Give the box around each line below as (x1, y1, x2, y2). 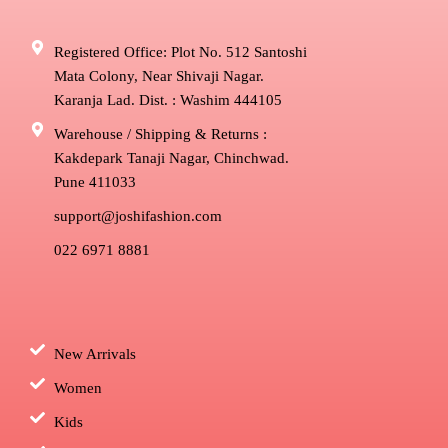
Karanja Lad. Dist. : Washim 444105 (53, 91, 282, 108)
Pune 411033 (53, 173, 136, 190)
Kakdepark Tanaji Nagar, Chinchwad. (53, 149, 289, 166)
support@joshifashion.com (53, 207, 222, 224)
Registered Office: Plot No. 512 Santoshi (53, 43, 307, 60)
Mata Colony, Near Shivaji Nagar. (53, 67, 264, 84)
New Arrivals (53, 345, 136, 362)
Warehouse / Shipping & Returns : (53, 125, 267, 142)
